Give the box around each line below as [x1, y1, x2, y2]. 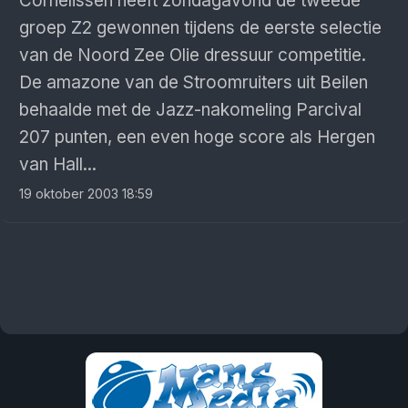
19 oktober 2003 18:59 [19, 186, 153, 201]
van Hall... [19, 154, 97, 175]
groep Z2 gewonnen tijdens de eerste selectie [19, 17, 382, 38]
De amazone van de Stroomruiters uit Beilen [19, 72, 368, 93]
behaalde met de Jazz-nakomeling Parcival [19, 99, 362, 120]
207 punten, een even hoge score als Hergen [19, 127, 375, 148]
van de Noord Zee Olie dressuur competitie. [19, 45, 366, 66]
